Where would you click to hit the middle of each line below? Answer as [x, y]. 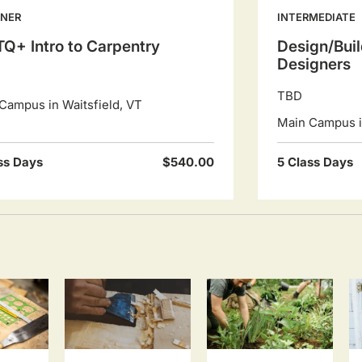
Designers [314, 64]
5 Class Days [315, 162]
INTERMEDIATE [316, 17]
